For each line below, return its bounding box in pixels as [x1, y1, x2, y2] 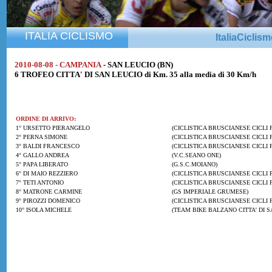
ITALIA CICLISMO [24, 30, 113, 42]
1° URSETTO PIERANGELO [16, 124, 90, 131]
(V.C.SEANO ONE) [170, 152, 221, 158]
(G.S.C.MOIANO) [170, 161, 217, 168]
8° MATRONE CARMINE [16, 188, 82, 195]
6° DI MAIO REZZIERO [16, 170, 78, 177]
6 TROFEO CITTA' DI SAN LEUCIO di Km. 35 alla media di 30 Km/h [15, 70, 256, 79]
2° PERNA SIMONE [16, 134, 67, 140]
